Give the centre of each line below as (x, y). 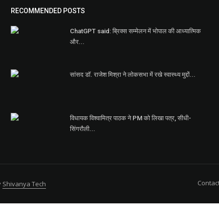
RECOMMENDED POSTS (48, 11)
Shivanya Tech (24, 184)
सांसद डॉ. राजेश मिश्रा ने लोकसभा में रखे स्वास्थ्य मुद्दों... (133, 74)
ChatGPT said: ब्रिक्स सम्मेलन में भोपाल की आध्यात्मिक (136, 31)
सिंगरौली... (83, 129)
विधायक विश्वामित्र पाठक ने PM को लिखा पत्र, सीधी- (131, 118)
